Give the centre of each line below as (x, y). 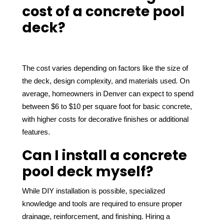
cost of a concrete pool (103, 11)
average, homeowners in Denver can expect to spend (108, 94)
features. (36, 132)
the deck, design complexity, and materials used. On (106, 81)
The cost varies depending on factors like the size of (105, 68)
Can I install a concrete (104, 155)
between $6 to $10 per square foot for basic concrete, (107, 106)
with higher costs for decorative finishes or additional (105, 119)
